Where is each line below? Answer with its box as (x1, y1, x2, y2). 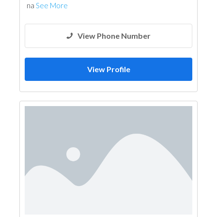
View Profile (87, 64, 130, 74)
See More (36, 1, 68, 10)
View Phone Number (77, 31, 151, 40)
